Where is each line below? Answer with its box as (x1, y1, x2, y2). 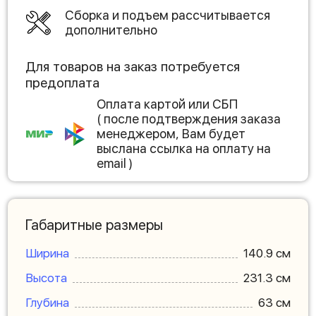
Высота (25, 271, 67, 285)
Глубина (25, 296, 69, 310)
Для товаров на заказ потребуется (25, 59, 240, 75)
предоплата (25, 75, 99, 91)
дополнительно (65, 23, 157, 37)
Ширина (25, 246, 69, 260)
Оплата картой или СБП (97, 97, 238, 111)
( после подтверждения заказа (97, 111, 281, 126)
